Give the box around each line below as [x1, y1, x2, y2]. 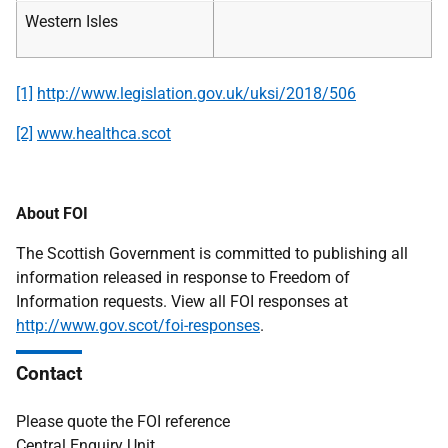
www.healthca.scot [37, 124, 171, 143]
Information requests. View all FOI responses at [16, 292, 348, 311]
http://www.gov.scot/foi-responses [16, 316, 260, 335]
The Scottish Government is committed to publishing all [16, 244, 408, 263]
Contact [16, 362, 82, 385]
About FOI [16, 204, 88, 223]
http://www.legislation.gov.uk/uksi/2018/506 [37, 84, 356, 103]
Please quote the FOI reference [16, 412, 230, 431]
